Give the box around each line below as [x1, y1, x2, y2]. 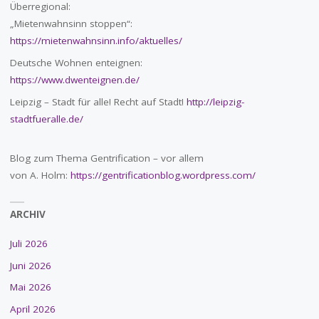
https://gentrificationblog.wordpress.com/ [70, 168, 256, 182]
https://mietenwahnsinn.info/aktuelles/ [9, 34, 182, 48]
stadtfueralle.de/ [9, 112, 83, 125]
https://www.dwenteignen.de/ [9, 73, 140, 87]
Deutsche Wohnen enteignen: [9, 56, 142, 70]
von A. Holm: [9, 168, 70, 182]
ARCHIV [9, 208, 46, 221]
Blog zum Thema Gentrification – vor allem [9, 151, 204, 164]
